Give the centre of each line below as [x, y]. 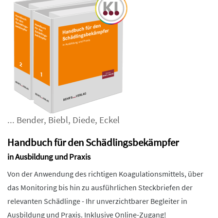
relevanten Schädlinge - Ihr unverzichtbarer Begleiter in [97, 201]
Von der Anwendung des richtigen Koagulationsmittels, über [105, 173]
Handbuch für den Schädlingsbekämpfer [93, 142]
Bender [30, 120]
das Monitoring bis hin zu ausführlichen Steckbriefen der [100, 187]
